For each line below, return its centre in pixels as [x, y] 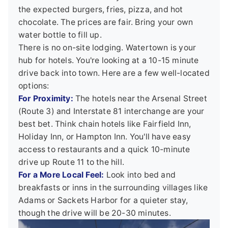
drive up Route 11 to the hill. [71, 162]
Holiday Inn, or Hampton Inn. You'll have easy [105, 136]
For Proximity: [46, 98]
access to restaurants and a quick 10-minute [104, 149]
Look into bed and [140, 175]
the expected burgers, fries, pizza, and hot [101, 9]
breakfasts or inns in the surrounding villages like [113, 187]
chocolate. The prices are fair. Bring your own [106, 22]
